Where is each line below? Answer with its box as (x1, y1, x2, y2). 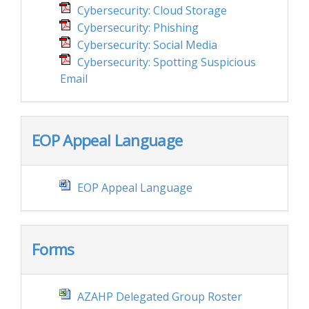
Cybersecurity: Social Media (77, 37, 217, 52)
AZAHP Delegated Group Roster (77, 289, 242, 304)
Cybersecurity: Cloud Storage (77, 3, 227, 18)
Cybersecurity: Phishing (77, 20, 199, 35)
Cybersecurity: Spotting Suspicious (77, 54, 256, 70)
